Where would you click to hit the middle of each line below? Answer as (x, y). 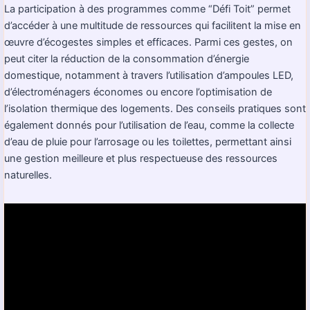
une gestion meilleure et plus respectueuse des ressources (141, 159)
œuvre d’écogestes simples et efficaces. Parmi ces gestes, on (148, 43)
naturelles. (28, 175)
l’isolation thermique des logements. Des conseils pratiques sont (155, 109)
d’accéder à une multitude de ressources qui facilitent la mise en (153, 26)
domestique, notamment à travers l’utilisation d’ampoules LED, (149, 76)
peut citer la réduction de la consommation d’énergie (127, 59)
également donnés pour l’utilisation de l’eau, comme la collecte (149, 126)
